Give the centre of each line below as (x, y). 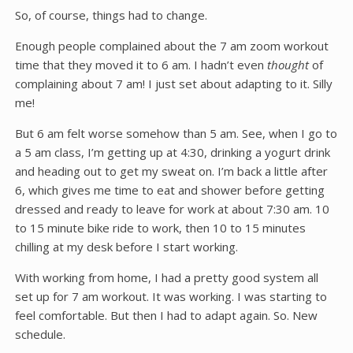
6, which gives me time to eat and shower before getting (169, 190)
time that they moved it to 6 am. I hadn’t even (141, 65)
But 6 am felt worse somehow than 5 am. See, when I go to (176, 133)
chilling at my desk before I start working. (126, 247)
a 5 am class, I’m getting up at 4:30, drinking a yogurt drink (172, 152)
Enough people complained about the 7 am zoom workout (171, 46)
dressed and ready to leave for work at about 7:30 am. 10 (172, 209)
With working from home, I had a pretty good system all (166, 277)
